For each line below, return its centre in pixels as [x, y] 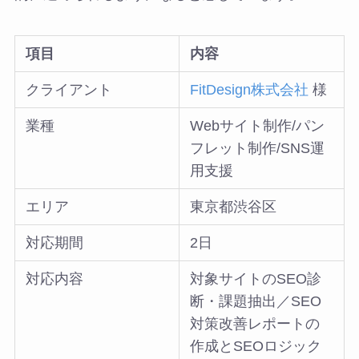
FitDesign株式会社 [250, 90]
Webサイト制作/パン [258, 126]
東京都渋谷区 [234, 207]
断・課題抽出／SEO [256, 302]
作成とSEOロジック [256, 347]
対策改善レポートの [255, 324]
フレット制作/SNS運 [258, 149]
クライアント [69, 90]
